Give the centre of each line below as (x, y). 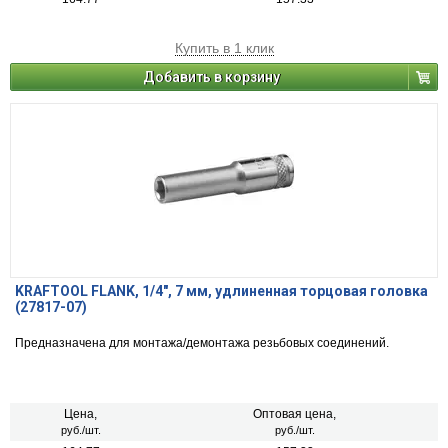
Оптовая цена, (294, 414)
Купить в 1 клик (224, 48)
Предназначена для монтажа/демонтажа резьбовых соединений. (202, 343)
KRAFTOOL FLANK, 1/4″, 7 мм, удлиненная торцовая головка (221, 291)
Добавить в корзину (211, 77)
